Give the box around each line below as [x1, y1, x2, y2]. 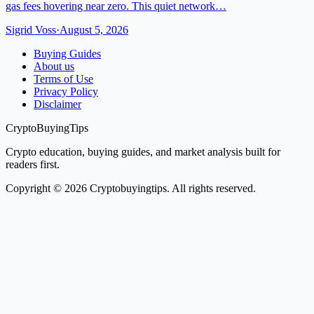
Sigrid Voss [6, 23, 56, 36]
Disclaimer [34, 97, 81, 110]
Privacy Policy [34, 85, 98, 97]
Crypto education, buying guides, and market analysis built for [6, 145, 280, 158]
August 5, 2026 [60, 23, 128, 36]
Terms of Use [34, 72, 93, 85]
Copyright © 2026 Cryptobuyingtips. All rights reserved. [6, 182, 256, 194]
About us [34, 60, 74, 72]
